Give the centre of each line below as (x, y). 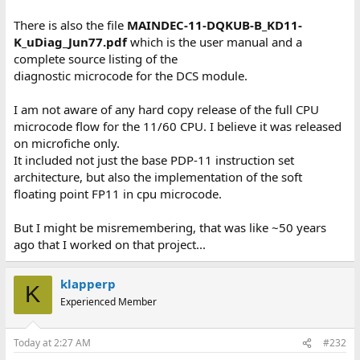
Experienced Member (108, 301)
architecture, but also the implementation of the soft (157, 176)
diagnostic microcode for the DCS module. (130, 75)
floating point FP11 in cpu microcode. (117, 193)
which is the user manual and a (214, 41)
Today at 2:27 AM (52, 343)
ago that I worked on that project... (109, 244)
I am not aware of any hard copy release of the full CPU (166, 109)
